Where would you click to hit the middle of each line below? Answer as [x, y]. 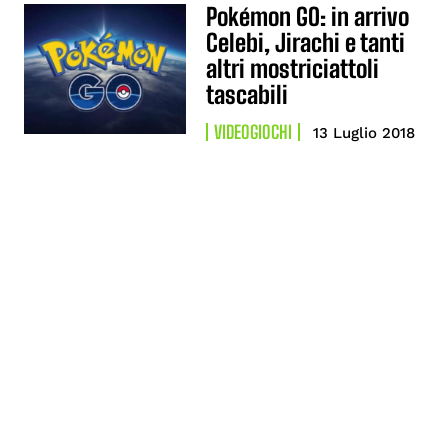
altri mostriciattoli [293, 68]
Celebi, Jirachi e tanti [306, 42]
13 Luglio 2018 [364, 133]
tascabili [247, 94]
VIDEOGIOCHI [253, 132]
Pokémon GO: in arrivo [308, 16]
